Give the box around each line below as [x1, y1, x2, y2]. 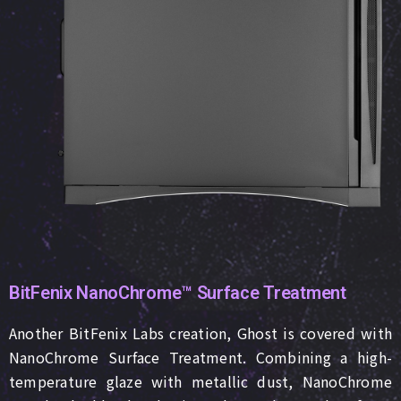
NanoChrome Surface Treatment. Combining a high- [9, 346, 392, 369]
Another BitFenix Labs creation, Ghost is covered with [9, 322, 392, 345]
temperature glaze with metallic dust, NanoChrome [9, 371, 392, 393]
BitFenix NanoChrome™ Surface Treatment [9, 282, 346, 304]
